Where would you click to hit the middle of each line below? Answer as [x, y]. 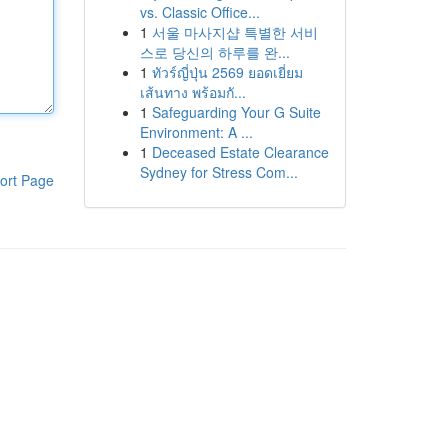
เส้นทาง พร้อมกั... [192, 92]
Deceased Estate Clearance [240, 152]
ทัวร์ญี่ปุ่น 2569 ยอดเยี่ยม [227, 72]
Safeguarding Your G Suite [236, 112]
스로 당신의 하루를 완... [214, 52]
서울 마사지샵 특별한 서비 [234, 32]
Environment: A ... [196, 132]
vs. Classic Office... [199, 12]
